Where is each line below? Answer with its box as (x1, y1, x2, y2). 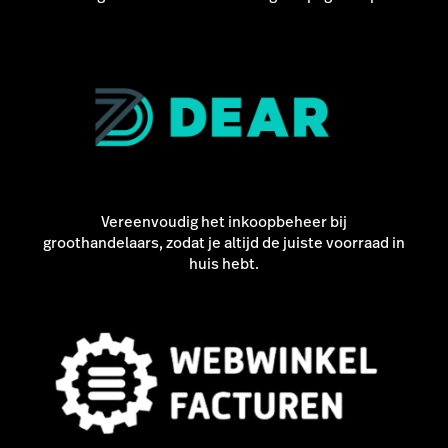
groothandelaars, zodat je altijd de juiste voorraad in (43, 231, 405, 253)
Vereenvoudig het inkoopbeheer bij (101, 210, 347, 232)
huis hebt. (189, 252, 259, 274)
